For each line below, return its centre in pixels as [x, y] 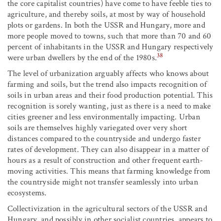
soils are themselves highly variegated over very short [97, 128]
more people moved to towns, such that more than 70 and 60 [110, 36]
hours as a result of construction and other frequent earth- [105, 161]
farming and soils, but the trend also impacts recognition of [107, 85]
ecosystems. [27, 193]
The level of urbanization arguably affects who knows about [108, 74]
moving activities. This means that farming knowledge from [109, 171]
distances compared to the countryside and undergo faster [104, 139]
